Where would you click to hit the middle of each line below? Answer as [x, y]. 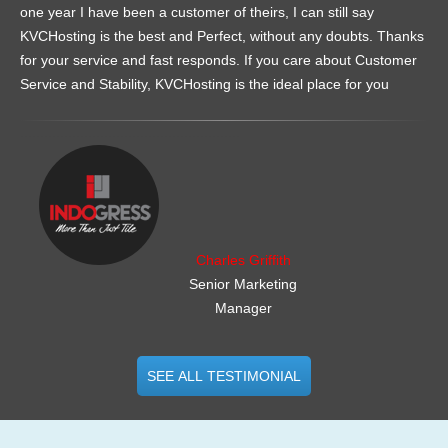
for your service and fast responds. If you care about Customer [218, 60]
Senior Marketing [243, 284]
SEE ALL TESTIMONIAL [223, 376]
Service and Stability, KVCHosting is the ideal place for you [206, 84]
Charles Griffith [243, 260]
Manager [243, 308]
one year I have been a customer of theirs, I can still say [197, 12]
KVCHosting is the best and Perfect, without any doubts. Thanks [222, 36]
